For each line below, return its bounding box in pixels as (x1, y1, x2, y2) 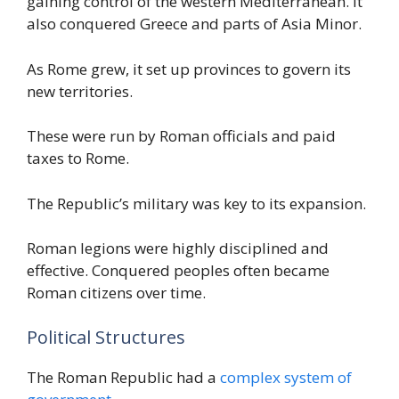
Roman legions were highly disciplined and (27, 238, 329, 259)
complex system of (220, 366, 352, 387)
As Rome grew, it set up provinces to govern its (27, 58, 351, 79)
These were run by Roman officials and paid (27, 126, 336, 147)
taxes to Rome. (27, 148, 129, 169)
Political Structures (27, 324, 185, 349)
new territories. (27, 80, 133, 102)
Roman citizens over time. (27, 282, 206, 304)
